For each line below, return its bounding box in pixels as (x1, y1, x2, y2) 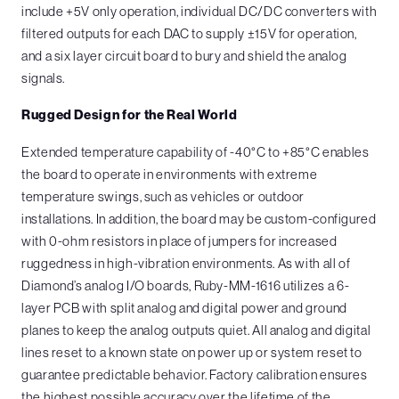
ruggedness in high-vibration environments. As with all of (21, 255, 351, 271)
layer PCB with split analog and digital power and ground (21, 299, 347, 315)
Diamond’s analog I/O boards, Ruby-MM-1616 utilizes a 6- (21, 277, 350, 293)
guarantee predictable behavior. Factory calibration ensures (21, 366, 368, 382)
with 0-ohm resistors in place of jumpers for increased (21, 232, 338, 248)
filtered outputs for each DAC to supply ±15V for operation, (21, 25, 357, 41)
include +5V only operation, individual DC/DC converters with (21, 3, 378, 19)
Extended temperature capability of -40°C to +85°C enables (21, 143, 370, 159)
